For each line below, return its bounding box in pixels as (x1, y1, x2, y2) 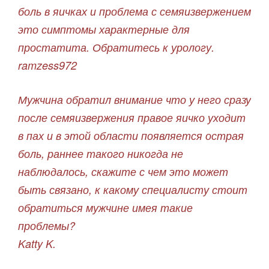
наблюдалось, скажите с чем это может (18, 164, 228, 180)
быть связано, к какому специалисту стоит (18, 182, 247, 198)
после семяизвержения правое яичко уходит (18, 110, 246, 125)
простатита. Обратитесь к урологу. (18, 40, 214, 55)
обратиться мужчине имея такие (18, 200, 193, 216)
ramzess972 (18, 58, 77, 73)
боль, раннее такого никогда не (18, 146, 183, 162)
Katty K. (18, 236, 56, 252)
